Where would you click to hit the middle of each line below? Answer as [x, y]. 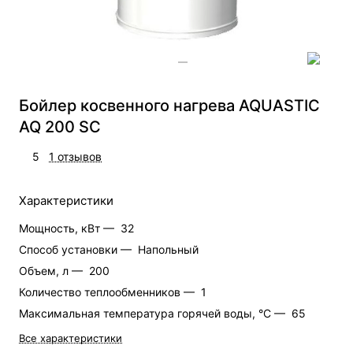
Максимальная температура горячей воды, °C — [154, 313]
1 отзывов [75, 156]
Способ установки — [77, 249]
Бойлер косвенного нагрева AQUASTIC [169, 105]
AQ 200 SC [60, 126]
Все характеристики [71, 338]
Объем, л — [52, 270]
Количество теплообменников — [108, 292]
